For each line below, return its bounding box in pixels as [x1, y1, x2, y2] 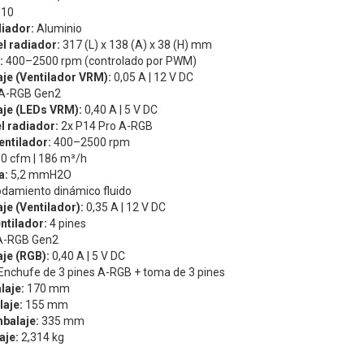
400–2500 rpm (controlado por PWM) [2, 54, 197, 68]
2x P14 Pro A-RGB [58, 119, 153, 133]
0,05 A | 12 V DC [110, 71, 193, 84]
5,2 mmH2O [7, 168, 71, 182]
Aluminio [33, 22, 82, 36]
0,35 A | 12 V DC [83, 201, 166, 214]
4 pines [46, 217, 86, 231]
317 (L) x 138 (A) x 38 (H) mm [59, 38, 212, 52]
